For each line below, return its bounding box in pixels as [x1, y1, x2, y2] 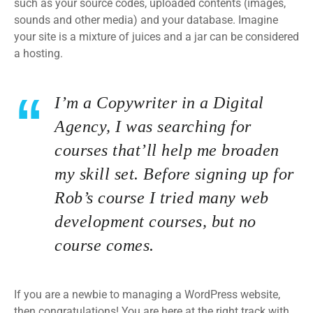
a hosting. [14, 47, 63, 60]
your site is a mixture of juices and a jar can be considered [14, 30, 299, 43]
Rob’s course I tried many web [54, 189, 269, 207]
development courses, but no [54, 212, 256, 231]
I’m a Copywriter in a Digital [54, 94, 264, 112]
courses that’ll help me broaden [54, 141, 279, 159]
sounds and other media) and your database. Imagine [14, 13, 278, 27]
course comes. [54, 236, 154, 254]
